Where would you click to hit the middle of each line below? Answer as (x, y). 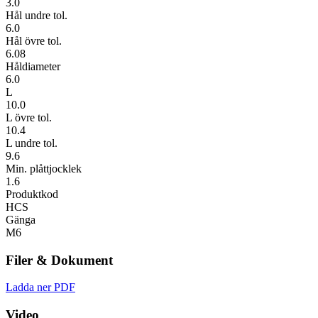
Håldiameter (33, 66)
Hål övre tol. (34, 40)
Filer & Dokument (59, 260)
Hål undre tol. (37, 15)
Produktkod (32, 194)
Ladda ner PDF (40, 287)
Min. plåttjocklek (44, 168)
